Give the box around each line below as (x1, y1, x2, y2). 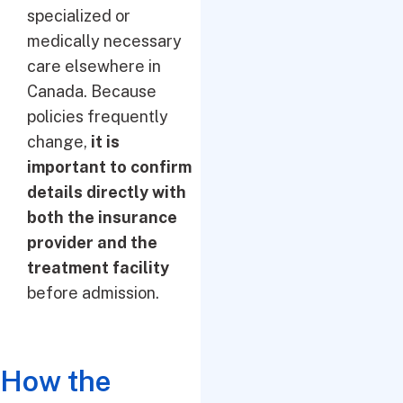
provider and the (27, 233, 157, 252)
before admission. (27, 283, 159, 302)
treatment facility (27, 258, 169, 277)
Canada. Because (27, 82, 157, 101)
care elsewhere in (27, 57, 161, 76)
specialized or (27, 6, 130, 25)
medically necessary (27, 31, 182, 50)
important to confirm (27, 157, 192, 176)
